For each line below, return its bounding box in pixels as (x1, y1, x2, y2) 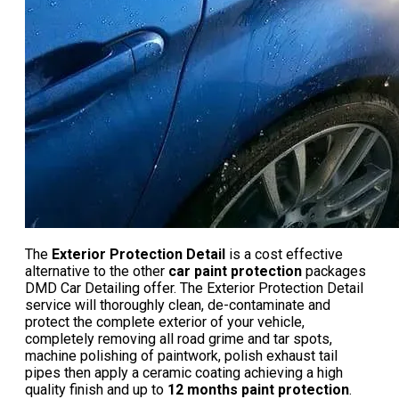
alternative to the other (25, 263, 168, 281)
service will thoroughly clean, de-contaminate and (25, 297, 330, 314)
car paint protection (168, 263, 302, 281)
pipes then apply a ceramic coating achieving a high (25, 364, 343, 382)
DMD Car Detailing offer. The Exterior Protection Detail (25, 280, 363, 297)
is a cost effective (225, 246, 343, 264)
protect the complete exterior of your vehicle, (25, 313, 305, 331)
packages (302, 263, 366, 281)
